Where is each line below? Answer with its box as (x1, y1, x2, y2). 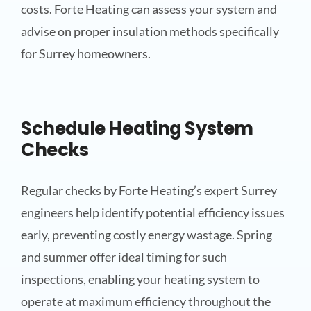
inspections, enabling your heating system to (20, 271, 260, 287)
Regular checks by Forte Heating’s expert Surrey (20, 183, 277, 199)
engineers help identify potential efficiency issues (20, 205, 285, 221)
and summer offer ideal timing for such (20, 249, 227, 265)
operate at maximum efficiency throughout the (20, 294, 271, 310)
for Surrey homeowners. (20, 45, 151, 61)
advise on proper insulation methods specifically (20, 23, 279, 39)
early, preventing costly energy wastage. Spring (20, 227, 272, 243)
